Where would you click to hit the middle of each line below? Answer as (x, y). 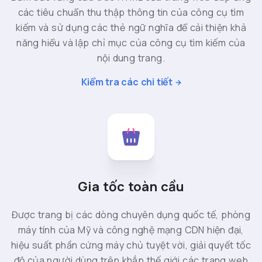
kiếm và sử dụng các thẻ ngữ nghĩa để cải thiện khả (131, 28)
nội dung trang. (131, 58)
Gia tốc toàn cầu (131, 187)
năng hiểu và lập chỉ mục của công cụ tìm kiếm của (131, 43)
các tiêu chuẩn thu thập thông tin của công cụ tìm (131, 13)
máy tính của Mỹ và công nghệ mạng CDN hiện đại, (131, 230)
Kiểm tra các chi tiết (127, 82)
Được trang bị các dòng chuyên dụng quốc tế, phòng (131, 215)
